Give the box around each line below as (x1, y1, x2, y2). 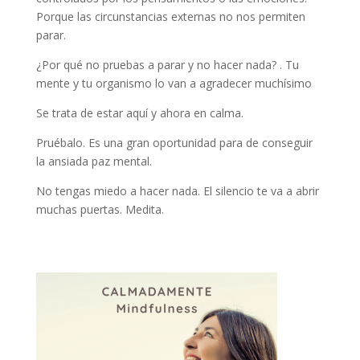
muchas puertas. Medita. (35, 201, 164, 217)
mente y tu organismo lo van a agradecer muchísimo (35, 75, 312, 91)
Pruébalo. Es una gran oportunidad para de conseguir (35, 134, 313, 150)
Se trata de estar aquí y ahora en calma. (35, 104, 243, 121)
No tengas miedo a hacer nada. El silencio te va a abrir (35, 182, 319, 198)
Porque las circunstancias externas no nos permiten (35, 8, 305, 24)
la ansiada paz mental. (35, 153, 152, 169)
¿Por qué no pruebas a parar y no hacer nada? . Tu (35, 56, 299, 72)
